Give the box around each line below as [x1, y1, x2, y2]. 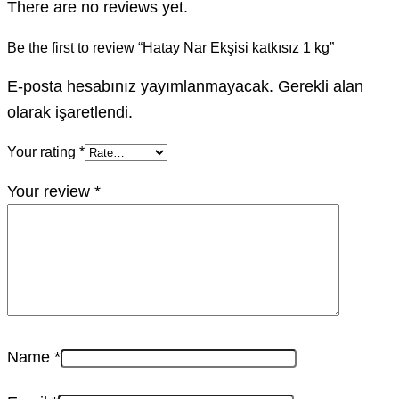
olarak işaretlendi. [7, 102, 133, 121]
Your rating [7, 144, 79, 160]
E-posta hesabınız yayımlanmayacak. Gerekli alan [7, 76, 363, 95]
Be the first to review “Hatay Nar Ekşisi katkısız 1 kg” [7, 40, 334, 56]
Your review [7, 181, 94, 200]
